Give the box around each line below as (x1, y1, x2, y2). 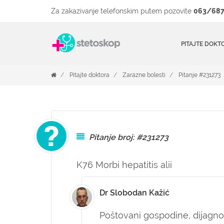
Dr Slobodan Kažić (99, 188, 169, 197)
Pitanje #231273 (178, 71, 220, 78)
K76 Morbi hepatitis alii (76, 159, 172, 170)
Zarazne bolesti (122, 71, 165, 78)
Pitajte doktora (69, 71, 109, 78)
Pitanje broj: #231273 (89, 132, 168, 142)
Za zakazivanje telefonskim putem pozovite (51, 7, 193, 15)
